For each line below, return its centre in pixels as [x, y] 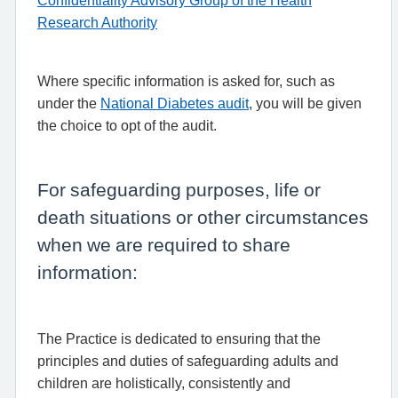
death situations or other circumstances [203, 217]
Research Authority [97, 22]
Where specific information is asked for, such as [186, 81]
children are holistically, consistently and [164, 383]
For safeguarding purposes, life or [179, 189]
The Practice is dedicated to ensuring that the [179, 338]
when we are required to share [164, 244]
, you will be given [305, 103]
